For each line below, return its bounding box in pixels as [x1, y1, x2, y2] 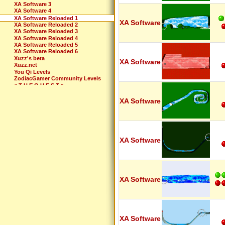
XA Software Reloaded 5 [14, 41, 78, 48]
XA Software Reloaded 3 [14, 28, 78, 35]
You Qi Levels [14, 68, 50, 75]
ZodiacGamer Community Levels [14, 75, 101, 82]
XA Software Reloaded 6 [14, 48, 78, 55]
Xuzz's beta [14, 55, 45, 61]
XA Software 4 [14, 8, 51, 14]
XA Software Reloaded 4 [14, 35, 78, 41]
